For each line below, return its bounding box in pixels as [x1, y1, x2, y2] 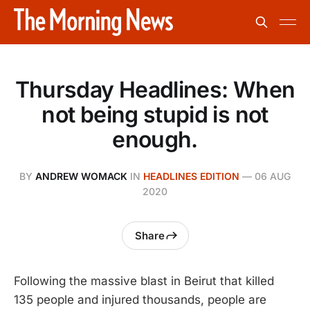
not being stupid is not [42, 101, 268, 128]
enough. [112, 126, 198, 153]
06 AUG [255, 170, 291, 182]
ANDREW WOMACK [35, 170, 127, 182]
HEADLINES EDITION [143, 170, 239, 182]
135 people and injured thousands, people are [14, 293, 266, 307]
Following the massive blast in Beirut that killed [14, 274, 274, 288]
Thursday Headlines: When [15, 76, 295, 103]
